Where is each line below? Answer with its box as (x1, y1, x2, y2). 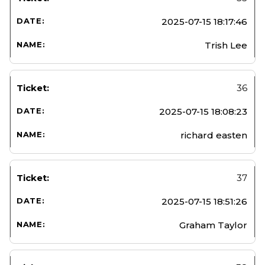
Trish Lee (205, 39, 247, 51)
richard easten (180, 129, 247, 141)
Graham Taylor (179, 219, 247, 231)
